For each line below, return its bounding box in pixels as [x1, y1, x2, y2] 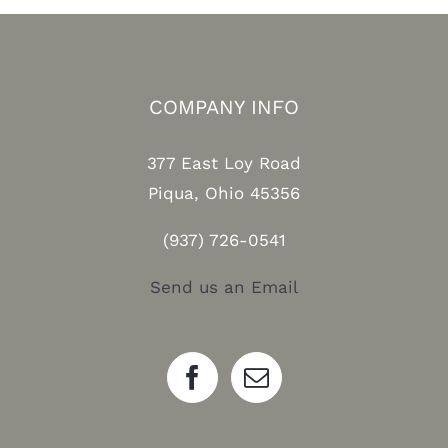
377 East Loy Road [147, 153, 301, 174]
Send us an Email [150, 277, 298, 298]
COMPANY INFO [149, 95, 299, 120]
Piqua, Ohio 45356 [148, 183, 300, 204]
